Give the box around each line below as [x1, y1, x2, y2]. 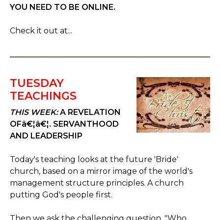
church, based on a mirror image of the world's [10, 166, 192, 176]
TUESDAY [10, 77, 64, 90]
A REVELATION [58, 108, 121, 117]
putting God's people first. [10, 190, 112, 199]
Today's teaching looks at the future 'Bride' [10, 155, 178, 164]
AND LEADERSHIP [10, 131, 82, 140]
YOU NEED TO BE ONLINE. [10, 2, 115, 12]
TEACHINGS [10, 89, 77, 103]
